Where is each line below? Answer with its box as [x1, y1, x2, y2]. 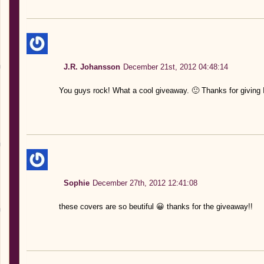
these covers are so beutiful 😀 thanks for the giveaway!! [58, 202, 253, 211]
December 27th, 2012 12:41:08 [92, 178, 197, 187]
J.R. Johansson [63, 62, 120, 71]
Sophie [63, 178, 90, 187]
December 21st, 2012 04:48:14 [123, 62, 228, 71]
